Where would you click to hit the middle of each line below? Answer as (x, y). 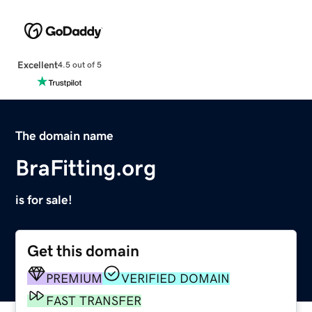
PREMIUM (75, 278)
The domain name (65, 135)
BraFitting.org (86, 167)
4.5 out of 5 (79, 65)
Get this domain (84, 251)
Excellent (37, 64)
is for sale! (44, 200)
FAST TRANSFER (94, 301)
